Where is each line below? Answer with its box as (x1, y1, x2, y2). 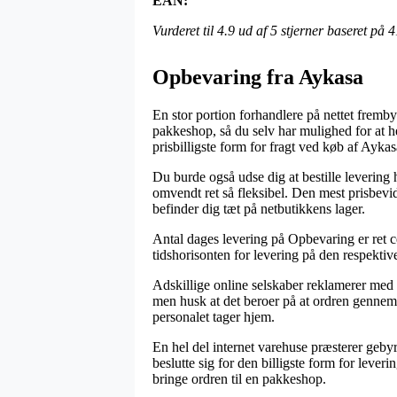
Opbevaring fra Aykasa (152, 65, 363, 89)
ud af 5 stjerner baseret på (235, 22, 388, 38)
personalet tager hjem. (152, 308, 275, 324)
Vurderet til (152, 22, 217, 38)
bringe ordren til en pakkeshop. (152, 370, 326, 386)
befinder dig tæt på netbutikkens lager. (152, 200, 365, 216)
